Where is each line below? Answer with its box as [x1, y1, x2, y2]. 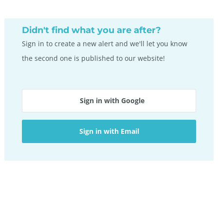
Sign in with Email [79, 127, 139, 136]
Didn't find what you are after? [22, 25, 161, 36]
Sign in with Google [79, 96, 145, 105]
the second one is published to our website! [22, 54, 165, 63]
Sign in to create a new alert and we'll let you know [22, 39, 187, 48]
